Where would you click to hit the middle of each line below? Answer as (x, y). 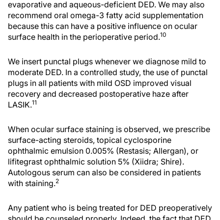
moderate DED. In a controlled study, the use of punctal (108, 72)
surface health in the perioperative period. (84, 37)
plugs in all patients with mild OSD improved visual (100, 83)
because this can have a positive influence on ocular (103, 26)
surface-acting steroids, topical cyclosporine (90, 140)
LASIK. (20, 105)
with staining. (32, 183)
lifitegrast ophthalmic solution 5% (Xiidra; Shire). (96, 162)
